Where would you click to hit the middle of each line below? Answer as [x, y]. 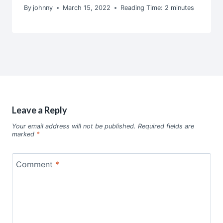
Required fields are [166, 126]
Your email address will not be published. [74, 126]
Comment [36, 164]
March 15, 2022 [87, 7]
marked [24, 134]
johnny [43, 7]
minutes [183, 7]
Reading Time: [142, 7]
